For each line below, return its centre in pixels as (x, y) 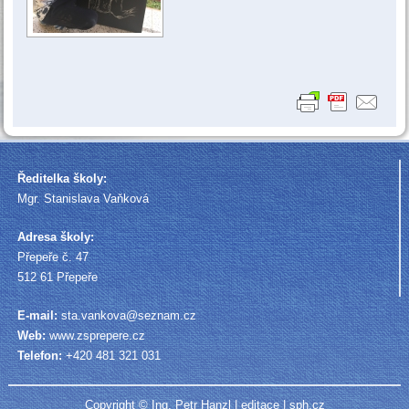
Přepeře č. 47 (52, 257)
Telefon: (39, 355)
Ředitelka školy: (62, 178)
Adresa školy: (55, 236)
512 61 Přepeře (57, 277)
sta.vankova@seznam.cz (128, 315)
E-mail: (39, 315)
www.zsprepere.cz (97, 335)
